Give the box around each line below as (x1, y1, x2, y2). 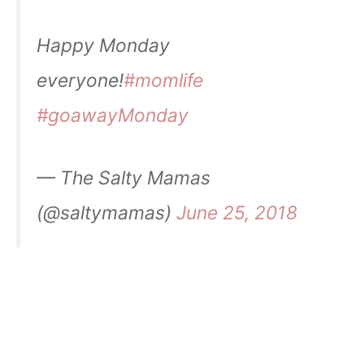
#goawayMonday (37, 104, 188, 128)
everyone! (37, 69, 123, 93)
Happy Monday (37, 34, 170, 58)
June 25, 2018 (176, 201, 297, 225)
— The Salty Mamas (37, 167, 210, 190)
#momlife (123, 69, 203, 93)
